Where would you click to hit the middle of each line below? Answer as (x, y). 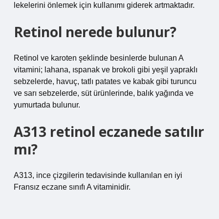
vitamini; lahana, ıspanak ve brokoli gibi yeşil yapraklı (106, 70)
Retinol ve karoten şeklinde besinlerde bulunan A (99, 58)
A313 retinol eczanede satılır (109, 131)
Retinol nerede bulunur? (95, 32)
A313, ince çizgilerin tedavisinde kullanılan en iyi (98, 175)
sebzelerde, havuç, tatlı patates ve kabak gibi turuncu (105, 81)
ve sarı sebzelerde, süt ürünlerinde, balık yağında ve (104, 93)
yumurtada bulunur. (47, 105)
